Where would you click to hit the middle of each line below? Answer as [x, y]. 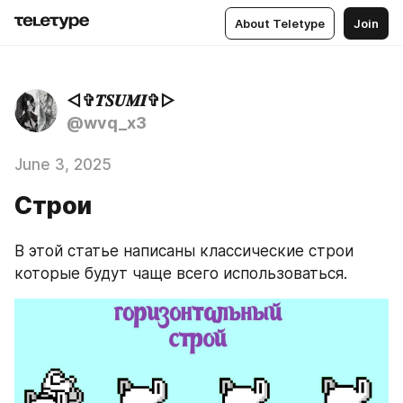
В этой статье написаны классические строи [184, 251]
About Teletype [280, 23]
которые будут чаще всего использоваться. [181, 273]
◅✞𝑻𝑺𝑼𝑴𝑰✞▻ [121, 100]
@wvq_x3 [107, 123]
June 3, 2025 [63, 165]
